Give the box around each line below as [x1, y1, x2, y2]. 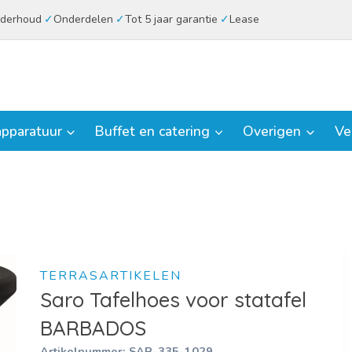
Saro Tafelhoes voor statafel [39, 286, 306, 313]
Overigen [243, 121, 302, 141]
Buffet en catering [95, 121, 211, 141]
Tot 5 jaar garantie [124, 12, 218, 27]
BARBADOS [39, 314, 146, 341]
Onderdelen [53, 12, 113, 27]
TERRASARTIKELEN [39, 266, 181, 284]
